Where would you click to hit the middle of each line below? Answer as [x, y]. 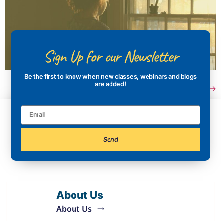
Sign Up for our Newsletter [110, 56]
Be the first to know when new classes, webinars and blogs [110, 77]
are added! [110, 84]
